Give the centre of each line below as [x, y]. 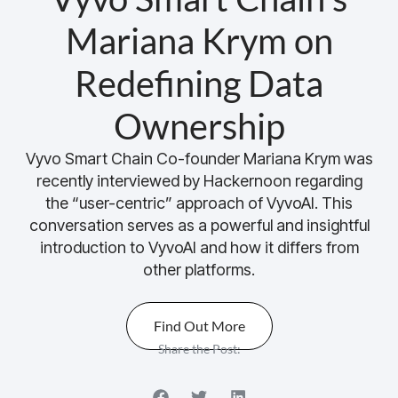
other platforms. [199, 270]
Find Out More [199, 325]
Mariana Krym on [199, 41]
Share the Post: [199, 349]
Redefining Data [199, 84]
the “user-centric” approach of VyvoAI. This [199, 203]
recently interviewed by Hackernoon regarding [199, 181]
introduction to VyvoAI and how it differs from [199, 248]
